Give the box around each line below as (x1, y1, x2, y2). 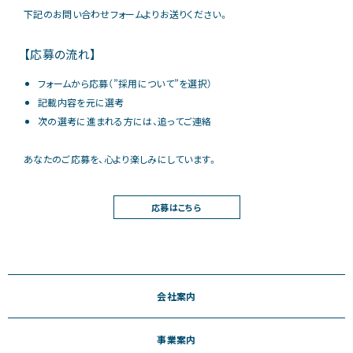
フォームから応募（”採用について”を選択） (38, 76, 213, 91)
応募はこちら (151, 201, 202, 214)
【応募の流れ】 (24, 46, 97, 63)
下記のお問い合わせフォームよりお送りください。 (24, 7, 229, 21)
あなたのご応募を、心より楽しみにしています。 (24, 152, 218, 166)
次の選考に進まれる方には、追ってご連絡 (38, 114, 212, 128)
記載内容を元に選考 (38, 95, 124, 110)
